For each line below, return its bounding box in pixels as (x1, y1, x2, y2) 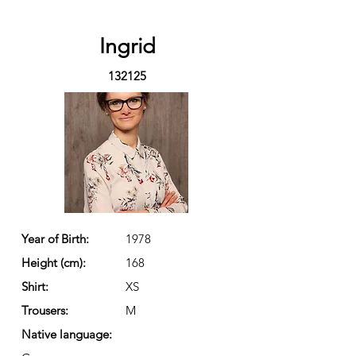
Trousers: (21, 303, 68, 318)
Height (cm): (21, 255, 86, 270)
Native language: (21, 327, 112, 342)
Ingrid (99, 33, 156, 59)
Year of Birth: (21, 231, 89, 246)
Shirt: (21, 279, 52, 294)
